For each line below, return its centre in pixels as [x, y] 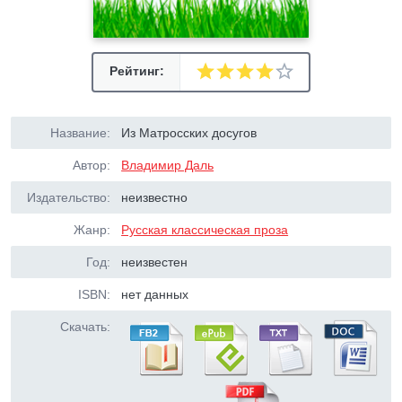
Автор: [92, 165]
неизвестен [155, 262]
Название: [80, 133]
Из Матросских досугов [189, 133]
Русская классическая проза [205, 230]
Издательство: [69, 197]
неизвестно [155, 197]
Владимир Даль [168, 165]
